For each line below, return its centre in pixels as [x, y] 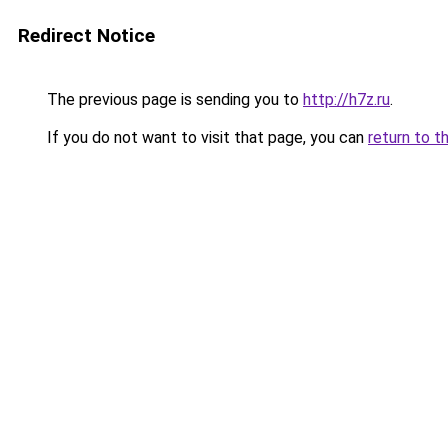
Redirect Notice [86, 35]
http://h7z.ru [346, 99]
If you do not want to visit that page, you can [205, 137]
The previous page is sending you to [173, 99]
